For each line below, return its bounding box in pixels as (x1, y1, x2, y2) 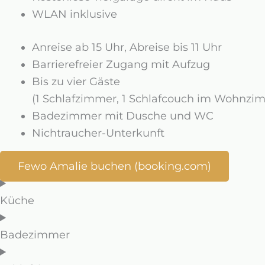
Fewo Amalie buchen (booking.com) (18, 160, 211, 173)
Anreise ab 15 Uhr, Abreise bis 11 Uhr (32, 41, 222, 54)
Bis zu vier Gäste (32, 75, 120, 88)
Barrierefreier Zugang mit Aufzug (32, 58, 210, 71)
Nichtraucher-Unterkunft (32, 127, 164, 140)
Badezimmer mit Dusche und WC (32, 109, 214, 122)
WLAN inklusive (32, 8, 117, 21)
